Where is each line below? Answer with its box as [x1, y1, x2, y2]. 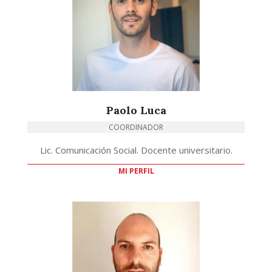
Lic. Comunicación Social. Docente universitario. [39, 144, 233, 157]
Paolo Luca [106, 103, 166, 118]
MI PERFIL [118, 166, 154, 177]
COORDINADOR [109, 122, 163, 133]
